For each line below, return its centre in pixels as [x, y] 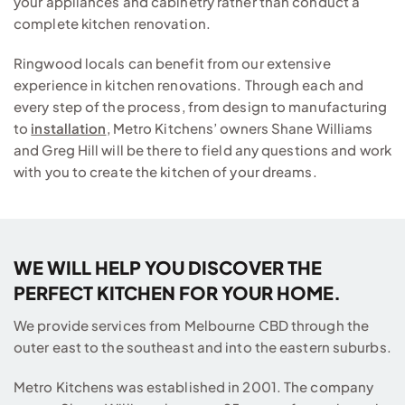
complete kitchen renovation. [112, 23]
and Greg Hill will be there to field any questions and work [202, 149]
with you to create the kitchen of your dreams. [165, 171]
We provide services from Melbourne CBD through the [192, 325]
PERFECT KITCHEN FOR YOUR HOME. [177, 292]
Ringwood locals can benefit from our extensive [172, 62]
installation [69, 127]
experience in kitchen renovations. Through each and [189, 84]
